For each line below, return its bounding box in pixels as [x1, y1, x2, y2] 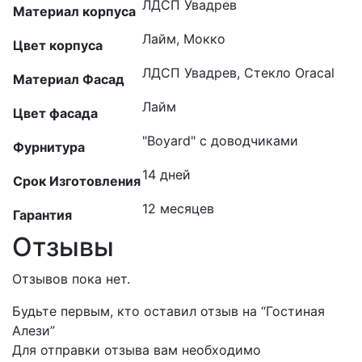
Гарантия [13, 207, 72, 223]
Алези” [12, 322, 55, 339]
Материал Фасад [13, 71, 124, 87]
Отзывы [12, 231, 114, 263]
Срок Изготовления [13, 173, 141, 189]
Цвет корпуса [13, 37, 103, 53]
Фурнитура [13, 139, 85, 155]
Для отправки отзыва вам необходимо [12, 342, 261, 358]
